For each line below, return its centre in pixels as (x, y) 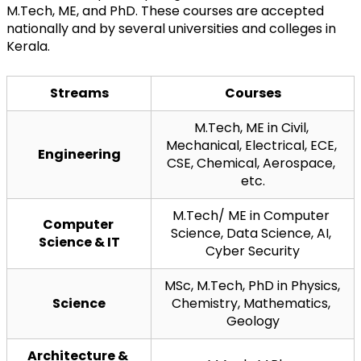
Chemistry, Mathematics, (251, 303)
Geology (253, 321)
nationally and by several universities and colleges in (171, 28)
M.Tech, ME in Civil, (251, 127)
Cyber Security (253, 251)
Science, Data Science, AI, (251, 233)
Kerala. (28, 46)
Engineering (79, 154)
